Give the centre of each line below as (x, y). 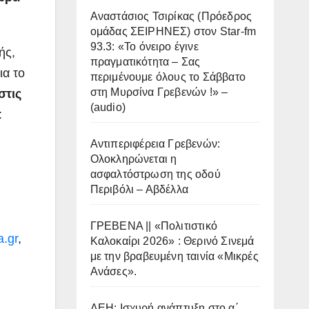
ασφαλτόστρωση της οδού (155, 175)
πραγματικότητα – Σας (145, 62)
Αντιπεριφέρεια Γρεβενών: (155, 144)
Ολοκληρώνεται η (133, 159)
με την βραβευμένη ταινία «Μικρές (174, 257)
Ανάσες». (113, 272)
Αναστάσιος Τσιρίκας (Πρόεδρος (171, 17)
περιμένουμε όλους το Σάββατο (168, 77)
